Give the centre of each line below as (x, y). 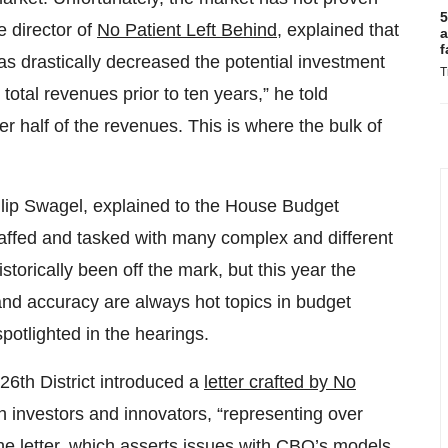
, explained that (338, 30)
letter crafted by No (280, 382)
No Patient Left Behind (187, 30)
